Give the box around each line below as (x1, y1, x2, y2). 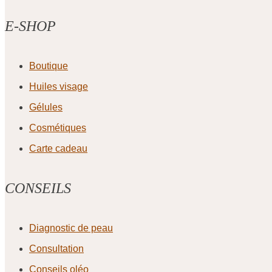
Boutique (29, 60, 68, 71)
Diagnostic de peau (29, 222, 113, 233)
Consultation (29, 243, 84, 254)
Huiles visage (29, 81, 88, 92)
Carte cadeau (29, 143, 87, 154)
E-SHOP (5, 18, 56, 35)
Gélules (29, 101, 63, 112)
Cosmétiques (29, 122, 86, 133)
